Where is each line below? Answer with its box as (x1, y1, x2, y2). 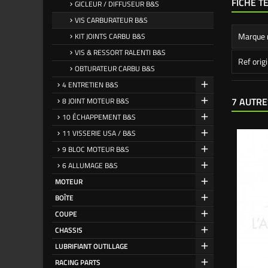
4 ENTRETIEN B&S (62, 79, 118, 90)
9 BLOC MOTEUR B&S (62, 144, 129, 155)
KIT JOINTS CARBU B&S (75, 31, 145, 42)
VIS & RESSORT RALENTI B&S (75, 47, 166, 58)
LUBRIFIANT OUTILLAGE (55, 240, 128, 252)
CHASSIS (55, 224, 83, 236)
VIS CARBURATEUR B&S (75, 14, 148, 26)
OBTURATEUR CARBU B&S (75, 63, 155, 74)
